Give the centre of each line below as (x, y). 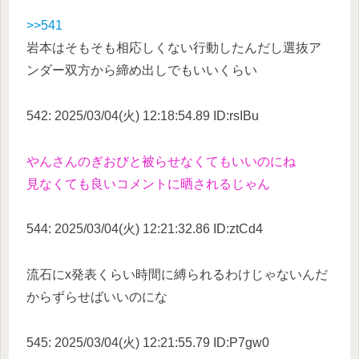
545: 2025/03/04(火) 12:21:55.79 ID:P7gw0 (148, 342)
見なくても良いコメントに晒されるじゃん (148, 184)
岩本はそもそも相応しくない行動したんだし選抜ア (174, 48)
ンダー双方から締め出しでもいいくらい (142, 70)
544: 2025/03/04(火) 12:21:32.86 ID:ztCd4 (145, 229)
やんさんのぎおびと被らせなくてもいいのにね (161, 161)
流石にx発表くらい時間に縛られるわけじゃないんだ (177, 275)
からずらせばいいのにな (97, 297)
